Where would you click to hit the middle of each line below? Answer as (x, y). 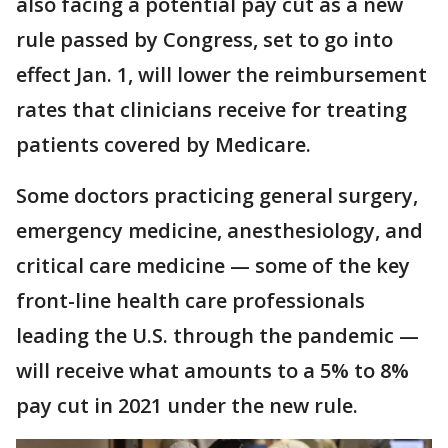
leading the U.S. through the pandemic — (217, 335)
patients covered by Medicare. (163, 144)
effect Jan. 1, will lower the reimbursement (221, 74)
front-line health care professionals (190, 300)
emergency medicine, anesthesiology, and (219, 230)
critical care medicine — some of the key (213, 265)
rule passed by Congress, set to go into (204, 39)
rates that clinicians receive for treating (211, 109)
